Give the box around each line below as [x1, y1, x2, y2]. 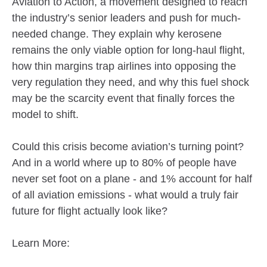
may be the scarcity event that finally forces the [12, 92, 235, 104]
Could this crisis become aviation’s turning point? [12, 140, 244, 153]
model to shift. [12, 108, 82, 120]
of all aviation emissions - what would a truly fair [12, 188, 238, 201]
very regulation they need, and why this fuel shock [12, 76, 249, 88]
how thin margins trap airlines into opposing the [12, 60, 236, 72]
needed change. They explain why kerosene [12, 27, 222, 40]
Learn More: [12, 237, 70, 249]
